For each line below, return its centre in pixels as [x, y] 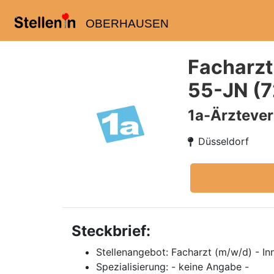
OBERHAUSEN [127, 24]
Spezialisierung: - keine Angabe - [172, 267]
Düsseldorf [224, 141]
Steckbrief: [111, 231]
